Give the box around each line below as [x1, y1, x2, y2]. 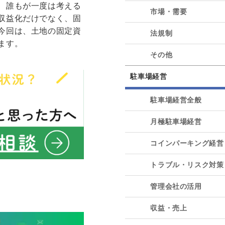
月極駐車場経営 [150, 117, 202, 126]
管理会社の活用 [150, 182, 202, 190]
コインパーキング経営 [150, 139, 224, 147]
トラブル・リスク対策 [150, 160, 224, 169]
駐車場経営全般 [150, 95, 202, 104]
